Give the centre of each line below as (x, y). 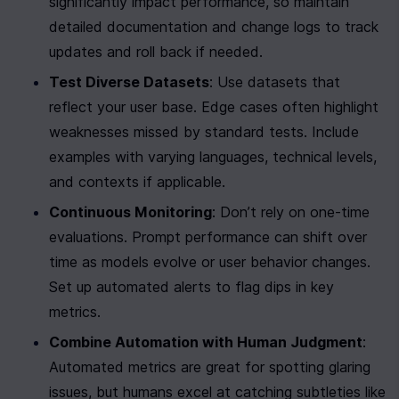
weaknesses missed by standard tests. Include (204, 132)
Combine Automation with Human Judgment (206, 342)
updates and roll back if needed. (156, 52)
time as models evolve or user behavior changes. (210, 262)
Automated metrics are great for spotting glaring (210, 367)
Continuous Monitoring (130, 212)
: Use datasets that (275, 82)
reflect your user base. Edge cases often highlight (214, 107)
